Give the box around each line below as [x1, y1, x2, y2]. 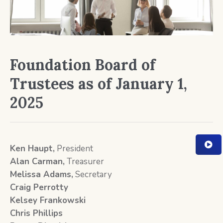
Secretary [73, 169, 112, 180]
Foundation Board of [9, 55, 155, 74]
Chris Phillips [9, 208, 63, 219]
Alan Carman [9, 156, 63, 167]
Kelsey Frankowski [9, 195, 86, 206]
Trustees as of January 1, [9, 74, 187, 93]
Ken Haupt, [9, 143, 55, 154]
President [54, 143, 93, 154]
